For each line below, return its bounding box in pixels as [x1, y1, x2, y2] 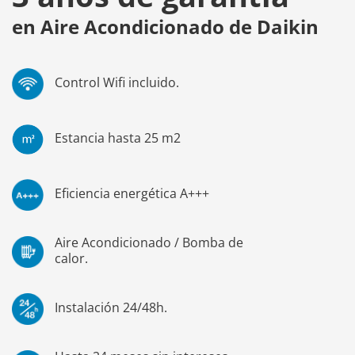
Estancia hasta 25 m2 [55, 129, 181, 147]
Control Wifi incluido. [55, 74, 179, 92]
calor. [55, 250, 88, 268]
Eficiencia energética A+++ [55, 185, 209, 203]
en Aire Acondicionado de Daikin [12, 13, 319, 40]
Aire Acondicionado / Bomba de [55, 234, 243, 252]
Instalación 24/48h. [55, 299, 167, 317]
